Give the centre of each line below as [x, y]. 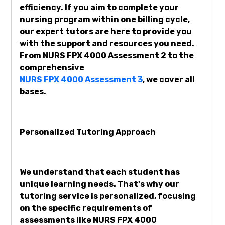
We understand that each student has [100, 172]
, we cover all [169, 80]
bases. [33, 92]
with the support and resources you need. [107, 44]
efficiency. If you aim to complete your [99, 8]
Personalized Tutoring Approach [88, 132]
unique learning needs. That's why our [99, 184]
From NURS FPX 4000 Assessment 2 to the [107, 56]
